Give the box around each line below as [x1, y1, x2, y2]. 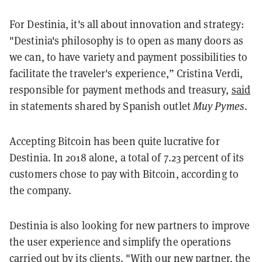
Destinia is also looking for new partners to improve [9, 218, 250, 232]
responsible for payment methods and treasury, [9, 82, 232, 96]
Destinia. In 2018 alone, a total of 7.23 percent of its [9, 150, 244, 164]
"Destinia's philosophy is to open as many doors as [9, 33, 244, 47]
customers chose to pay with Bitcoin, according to [9, 167, 239, 181]
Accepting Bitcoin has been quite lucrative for [9, 134, 220, 148]
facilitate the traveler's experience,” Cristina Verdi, [9, 66, 243, 80]
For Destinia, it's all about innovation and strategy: [9, 17, 245, 31]
